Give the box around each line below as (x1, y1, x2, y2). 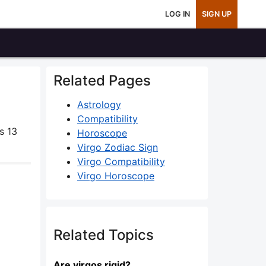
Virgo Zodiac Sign (77, 141, 158, 153)
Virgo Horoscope (77, 170, 154, 182)
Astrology (77, 99, 121, 110)
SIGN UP (202, 9, 232, 18)
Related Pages (53, 72, 151, 89)
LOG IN (165, 9, 190, 18)
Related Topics (53, 226, 154, 243)
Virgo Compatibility (77, 156, 165, 167)
